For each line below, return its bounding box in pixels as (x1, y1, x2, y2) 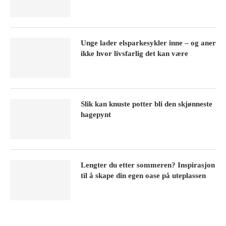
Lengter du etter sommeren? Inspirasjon (81, 160, 215, 169)
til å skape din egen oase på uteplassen (81, 171, 206, 180)
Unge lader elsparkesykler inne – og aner (81, 38, 216, 47)
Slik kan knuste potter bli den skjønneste (81, 99, 212, 108)
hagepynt (81, 110, 111, 119)
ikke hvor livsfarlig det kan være (81, 49, 188, 58)
